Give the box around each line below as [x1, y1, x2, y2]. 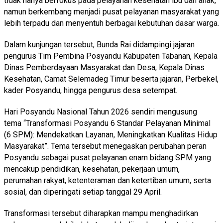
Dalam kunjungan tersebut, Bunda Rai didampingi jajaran [4, 39, 195, 49]
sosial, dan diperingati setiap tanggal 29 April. [4, 187, 162, 197]
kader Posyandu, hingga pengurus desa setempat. [4, 85, 177, 95]
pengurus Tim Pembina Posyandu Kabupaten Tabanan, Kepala [4, 51, 218, 61]
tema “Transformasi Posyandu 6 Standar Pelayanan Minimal [4, 118, 211, 128]
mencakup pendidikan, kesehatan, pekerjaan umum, [4, 164, 180, 174]
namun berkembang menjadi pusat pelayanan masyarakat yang [4, 6, 219, 16]
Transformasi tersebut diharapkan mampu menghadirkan [4, 208, 198, 218]
